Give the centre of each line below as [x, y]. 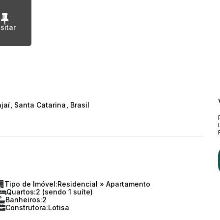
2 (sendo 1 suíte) [64, 192]
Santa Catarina [40, 105]
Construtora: [27, 207]
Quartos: [21, 192]
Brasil [80, 105]
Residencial [79, 184]
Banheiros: [24, 200]
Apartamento [127, 184]
